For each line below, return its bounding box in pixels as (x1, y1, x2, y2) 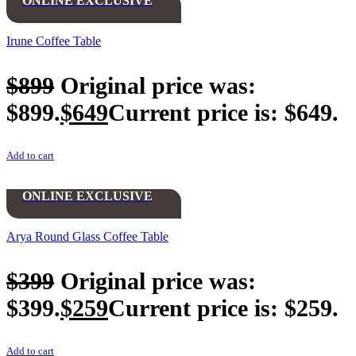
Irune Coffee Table (6, 34, 101, 48)
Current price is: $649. (108, 99, 339, 126)
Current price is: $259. (108, 294, 339, 321)
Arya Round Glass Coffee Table (6, 229, 168, 243)
